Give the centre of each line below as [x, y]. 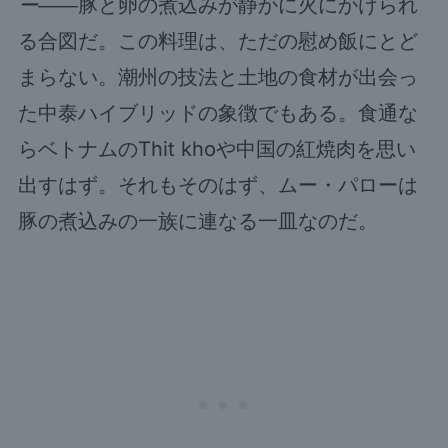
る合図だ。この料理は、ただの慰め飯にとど [217, 40]
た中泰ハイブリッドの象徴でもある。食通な [217, 112]
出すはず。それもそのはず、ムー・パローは [217, 184]
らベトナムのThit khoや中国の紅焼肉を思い [216, 148]
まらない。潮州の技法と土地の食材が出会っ [217, 76]
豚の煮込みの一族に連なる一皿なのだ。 [197, 220]
